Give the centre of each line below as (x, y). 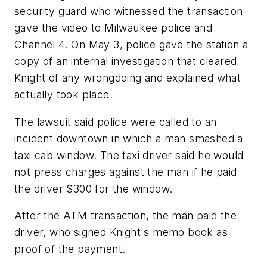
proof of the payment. (70, 249)
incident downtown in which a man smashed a (129, 138)
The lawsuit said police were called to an (116, 122)
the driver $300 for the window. (94, 188)
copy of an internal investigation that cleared (126, 61)
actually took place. (63, 95)
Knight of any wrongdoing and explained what (128, 78)
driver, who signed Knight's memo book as (121, 232)
